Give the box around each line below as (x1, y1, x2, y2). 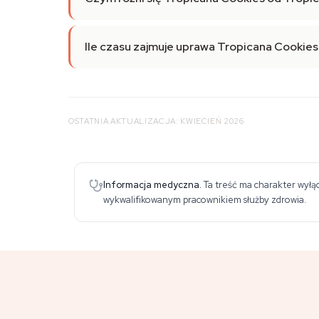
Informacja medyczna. (103, 179, 202, 191)
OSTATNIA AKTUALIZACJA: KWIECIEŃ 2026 (68, 116, 244, 126)
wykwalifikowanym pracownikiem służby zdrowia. (103, 194, 306, 206)
